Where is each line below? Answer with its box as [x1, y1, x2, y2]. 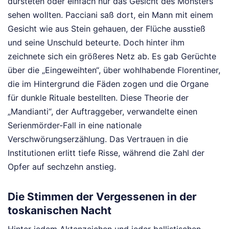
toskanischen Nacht [8, 204, 111, 217]
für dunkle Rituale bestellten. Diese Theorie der [8, 92, 189, 103]
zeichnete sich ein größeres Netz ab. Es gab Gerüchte [8, 51, 216, 61]
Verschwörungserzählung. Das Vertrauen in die [8, 133, 188, 144]
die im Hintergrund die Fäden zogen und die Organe [8, 78, 209, 89]
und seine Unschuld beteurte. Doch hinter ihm [8, 37, 185, 48]
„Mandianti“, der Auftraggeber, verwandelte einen [8, 106, 197, 117]
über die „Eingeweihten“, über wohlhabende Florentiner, [8, 64, 220, 75]
